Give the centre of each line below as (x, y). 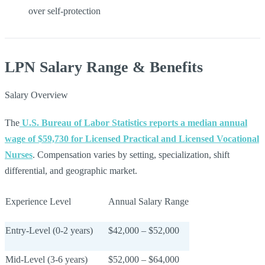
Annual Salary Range (148, 201)
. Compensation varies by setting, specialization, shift (131, 154)
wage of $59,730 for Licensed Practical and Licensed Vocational (132, 138)
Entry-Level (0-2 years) (49, 230)
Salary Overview (36, 95)
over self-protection (64, 11)
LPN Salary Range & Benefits (104, 67)
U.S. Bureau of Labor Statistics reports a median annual (133, 122)
